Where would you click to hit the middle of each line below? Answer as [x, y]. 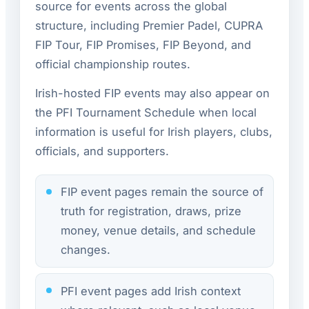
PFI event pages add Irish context [151, 291]
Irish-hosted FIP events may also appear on [152, 93]
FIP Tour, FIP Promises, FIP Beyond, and [143, 45]
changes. [86, 250]
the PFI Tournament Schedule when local [146, 112]
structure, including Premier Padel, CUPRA [149, 26]
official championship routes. [113, 64]
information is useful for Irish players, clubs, [154, 131]
